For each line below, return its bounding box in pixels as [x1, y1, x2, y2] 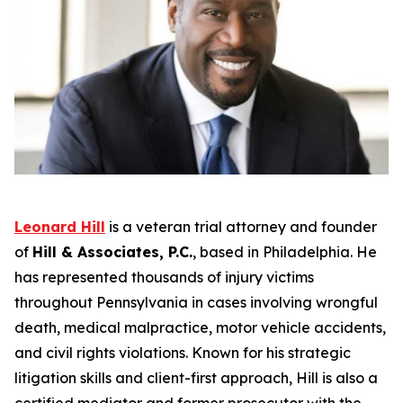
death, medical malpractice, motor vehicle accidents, [14, 318, 386, 337]
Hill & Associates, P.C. [32, 243, 193, 262]
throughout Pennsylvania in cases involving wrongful [14, 293, 378, 312]
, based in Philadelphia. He [193, 243, 377, 262]
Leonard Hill [14, 218, 105, 237]
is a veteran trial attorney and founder [105, 218, 377, 237]
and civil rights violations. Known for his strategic [14, 344, 351, 363]
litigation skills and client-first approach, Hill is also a [14, 369, 378, 388]
